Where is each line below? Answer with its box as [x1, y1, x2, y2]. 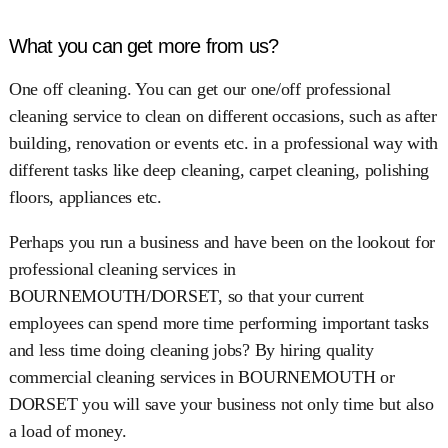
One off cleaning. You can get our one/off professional [8, 78, 391, 99]
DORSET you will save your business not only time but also [8, 393, 434, 414]
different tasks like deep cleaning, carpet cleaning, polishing [8, 159, 430, 180]
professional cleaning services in [8, 258, 237, 279]
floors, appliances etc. [8, 186, 162, 207]
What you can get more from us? [8, 34, 279, 57]
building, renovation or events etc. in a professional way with [8, 132, 439, 153]
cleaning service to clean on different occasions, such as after [8, 105, 437, 126]
